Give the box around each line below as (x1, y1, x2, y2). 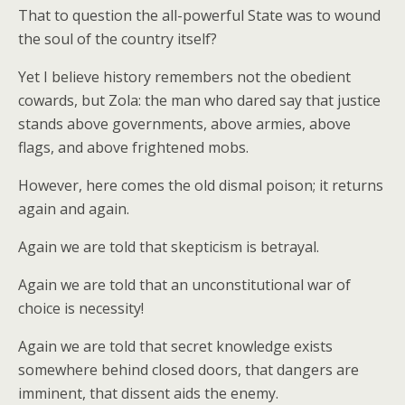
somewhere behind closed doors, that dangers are (18, 360, 359, 380)
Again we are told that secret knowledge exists (18, 336, 333, 356)
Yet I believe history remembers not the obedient (18, 67, 351, 87)
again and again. (18, 199, 129, 219)
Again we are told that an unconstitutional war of (18, 275, 351, 295)
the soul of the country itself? (18, 29, 217, 49)
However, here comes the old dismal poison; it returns (18, 175, 383, 195)
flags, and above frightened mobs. (18, 137, 249, 157)
